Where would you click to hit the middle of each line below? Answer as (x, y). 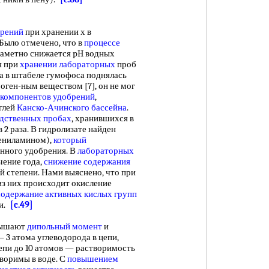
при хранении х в (57, 32)
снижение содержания (87, 162)
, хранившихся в (103, 118)
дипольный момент (65, 226)
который (70, 140)
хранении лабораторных (68, 64)
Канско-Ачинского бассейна (72, 107)
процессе (102, 43)
